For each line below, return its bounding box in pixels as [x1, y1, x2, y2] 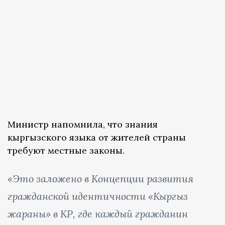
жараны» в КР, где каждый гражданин [8, 207, 188, 220]
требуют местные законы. [8, 145, 125, 157]
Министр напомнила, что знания [8, 119, 158, 131]
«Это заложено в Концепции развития [8, 172, 193, 185]
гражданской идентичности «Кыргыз [8, 190, 188, 203]
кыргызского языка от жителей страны [8, 132, 186, 144]
